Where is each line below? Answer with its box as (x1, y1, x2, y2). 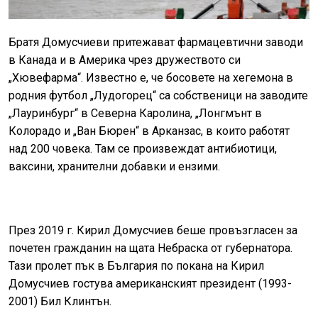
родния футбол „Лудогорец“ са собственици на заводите (9, 88, 308, 102)
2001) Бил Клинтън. (9, 294, 111, 308)
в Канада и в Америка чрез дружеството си (9, 53, 241, 67)
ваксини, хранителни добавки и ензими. (9, 159, 220, 173)
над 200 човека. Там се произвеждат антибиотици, (9, 141, 277, 155)
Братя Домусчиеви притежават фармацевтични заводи (9, 35, 303, 49)
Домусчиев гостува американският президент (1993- (9, 276, 292, 290)
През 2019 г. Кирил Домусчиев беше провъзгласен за (9, 223, 297, 237)
